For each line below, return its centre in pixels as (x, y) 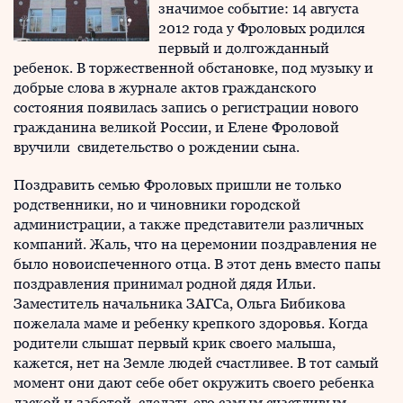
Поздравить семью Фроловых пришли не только (178, 185)
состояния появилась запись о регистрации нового (186, 107)
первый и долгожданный (244, 48)
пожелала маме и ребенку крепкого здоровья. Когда (191, 323)
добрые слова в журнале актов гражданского (165, 88)
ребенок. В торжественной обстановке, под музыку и (193, 68)
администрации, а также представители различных (188, 224)
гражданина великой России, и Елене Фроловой (176, 127)
